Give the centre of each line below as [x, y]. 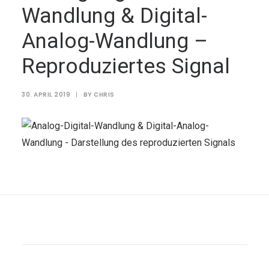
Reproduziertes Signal [126, 66]
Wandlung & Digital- [114, 16]
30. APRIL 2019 [46, 95]
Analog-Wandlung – [115, 41]
